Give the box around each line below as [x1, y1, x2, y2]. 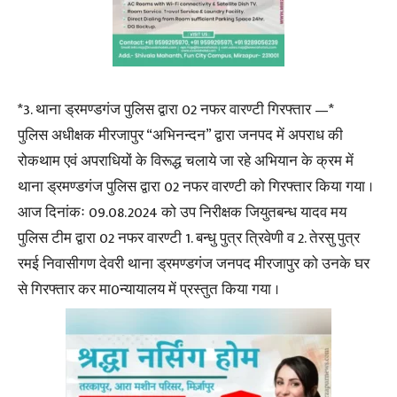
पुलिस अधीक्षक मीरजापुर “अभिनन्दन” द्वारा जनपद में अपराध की [18, 123, 343, 148]
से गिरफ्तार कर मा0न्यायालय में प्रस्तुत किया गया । [18, 277, 279, 302]
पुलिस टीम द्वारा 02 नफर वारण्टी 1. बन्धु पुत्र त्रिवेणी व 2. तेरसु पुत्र [18, 226, 360, 251]
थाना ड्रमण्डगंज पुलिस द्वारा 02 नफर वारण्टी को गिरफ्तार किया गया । [18, 175, 373, 199]
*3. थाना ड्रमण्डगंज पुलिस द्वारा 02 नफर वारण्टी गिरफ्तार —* [18, 97, 334, 122]
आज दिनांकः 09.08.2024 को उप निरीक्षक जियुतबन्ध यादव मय [18, 200, 346, 225]
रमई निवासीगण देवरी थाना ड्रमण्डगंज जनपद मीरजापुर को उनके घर [18, 252, 370, 276]
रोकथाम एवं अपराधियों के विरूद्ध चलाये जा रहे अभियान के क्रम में [18, 149, 354, 174]
